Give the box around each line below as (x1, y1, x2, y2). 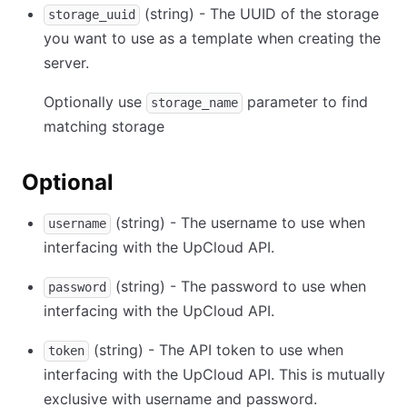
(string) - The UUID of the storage (140, 5, 379, 24)
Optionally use (44, 93, 146, 112)
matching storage (44, 117, 164, 136)
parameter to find (243, 93, 368, 112)
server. (44, 54, 89, 73)
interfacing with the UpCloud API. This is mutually (44, 365, 385, 384)
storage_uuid (48, 7, 135, 23)
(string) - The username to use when (111, 213, 365, 233)
